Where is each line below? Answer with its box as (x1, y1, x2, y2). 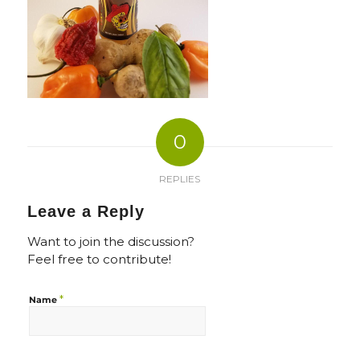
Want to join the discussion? (27, 233, 194, 249)
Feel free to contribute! (27, 251, 171, 267)
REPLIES (159, 172, 201, 185)
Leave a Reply (27, 202, 145, 220)
